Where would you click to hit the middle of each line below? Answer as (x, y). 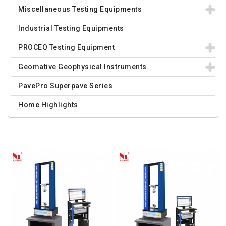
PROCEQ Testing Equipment (66, 47)
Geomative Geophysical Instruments (82, 67)
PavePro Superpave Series (65, 86)
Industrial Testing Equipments (71, 28)
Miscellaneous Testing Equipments (80, 9)
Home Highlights (48, 105)
